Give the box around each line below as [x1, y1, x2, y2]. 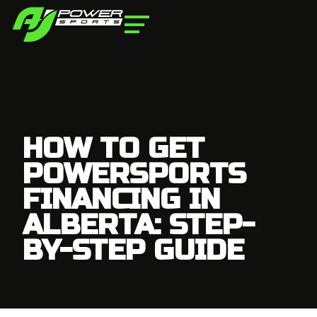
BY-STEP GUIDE [23, 234, 244, 267]
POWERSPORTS [23, 157, 246, 191]
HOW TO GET [23, 132, 204, 166]
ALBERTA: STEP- [23, 208, 255, 242]
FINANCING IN [23, 183, 220, 217]
